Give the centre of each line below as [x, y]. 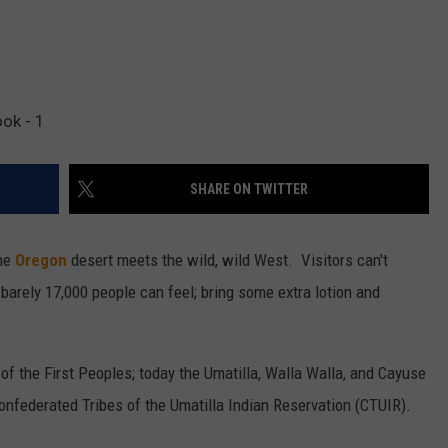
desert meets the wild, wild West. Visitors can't [227, 260]
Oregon [41, 260]
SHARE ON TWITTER [249, 189]
